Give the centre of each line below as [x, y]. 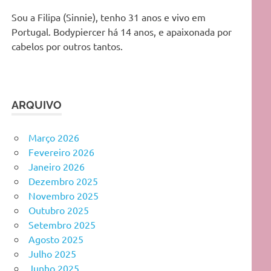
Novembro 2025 [64, 195]
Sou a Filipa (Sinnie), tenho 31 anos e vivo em [109, 17]
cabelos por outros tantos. [67, 46]
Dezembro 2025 [63, 181]
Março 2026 [54, 137]
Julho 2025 [52, 253]
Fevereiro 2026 [61, 152]
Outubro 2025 [59, 210]
